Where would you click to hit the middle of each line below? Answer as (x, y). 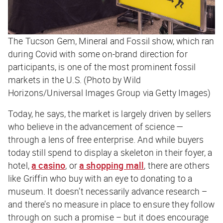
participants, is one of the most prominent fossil (102, 67)
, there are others (177, 166)
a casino (49, 166)
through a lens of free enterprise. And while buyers (106, 140)
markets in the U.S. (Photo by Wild (75, 80)
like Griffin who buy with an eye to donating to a (100, 178)
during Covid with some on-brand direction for (98, 54)
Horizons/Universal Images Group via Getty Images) (110, 93)
